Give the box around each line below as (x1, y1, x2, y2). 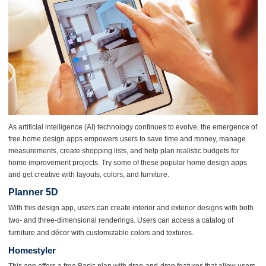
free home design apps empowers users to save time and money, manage (8, 135, 246, 142)
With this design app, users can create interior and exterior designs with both (8, 204, 254, 213)
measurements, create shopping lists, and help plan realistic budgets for (8, 147, 239, 154)
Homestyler (8, 245, 56, 256)
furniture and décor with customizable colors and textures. (8, 229, 194, 237)
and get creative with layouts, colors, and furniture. (8, 170, 169, 178)
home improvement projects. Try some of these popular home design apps (8, 159, 247, 166)
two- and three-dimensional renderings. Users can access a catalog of (8, 216, 233, 225)
